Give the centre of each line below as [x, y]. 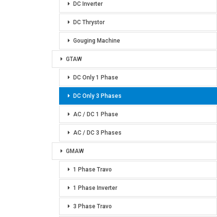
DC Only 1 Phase [96, 77]
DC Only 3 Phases [97, 96]
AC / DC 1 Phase [96, 114]
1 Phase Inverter [95, 188]
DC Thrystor [89, 22]
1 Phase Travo [93, 170]
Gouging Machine [97, 41]
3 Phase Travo [93, 206]
